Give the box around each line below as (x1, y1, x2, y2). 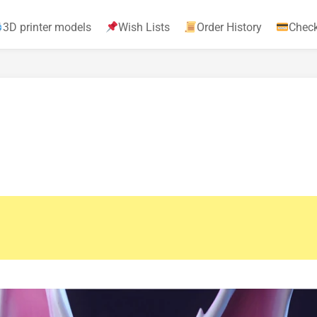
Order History (197, 21, 263, 34)
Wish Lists (117, 21, 170, 34)
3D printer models (2, 21, 91, 34)
